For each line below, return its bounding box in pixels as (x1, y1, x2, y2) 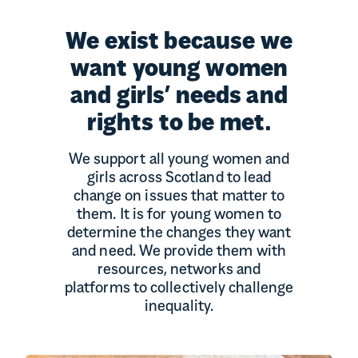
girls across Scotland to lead (86, 171, 272, 186)
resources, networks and (97, 263, 261, 278)
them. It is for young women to (77, 208, 281, 223)
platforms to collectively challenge (64, 281, 294, 296)
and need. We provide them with (72, 245, 286, 260)
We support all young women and (68, 153, 290, 168)
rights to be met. (86, 113, 272, 136)
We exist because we (66, 31, 292, 54)
